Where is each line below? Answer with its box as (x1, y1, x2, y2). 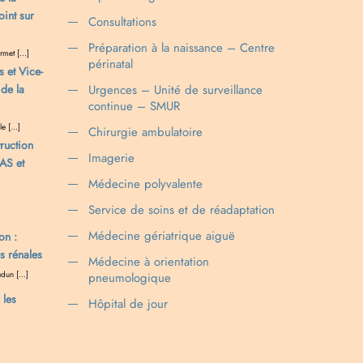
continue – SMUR (88, 96, 180, 115)
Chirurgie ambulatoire (88, 122, 203, 141)
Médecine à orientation (88, 252, 209, 271)
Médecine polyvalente (88, 174, 203, 193)
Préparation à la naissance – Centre (88, 38, 275, 57)
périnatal (88, 54, 133, 73)
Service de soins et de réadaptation (88, 200, 275, 219)
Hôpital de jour (88, 294, 168, 313)
